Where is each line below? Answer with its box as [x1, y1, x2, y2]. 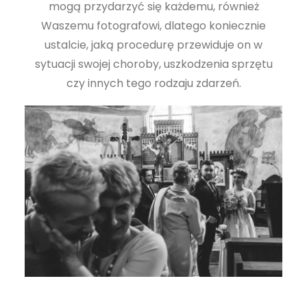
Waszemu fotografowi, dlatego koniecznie [41, 17, 266, 34]
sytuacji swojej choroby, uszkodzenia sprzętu [34, 56, 273, 72]
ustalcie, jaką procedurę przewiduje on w [45, 36, 262, 53]
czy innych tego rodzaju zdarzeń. [66, 75, 241, 91]
